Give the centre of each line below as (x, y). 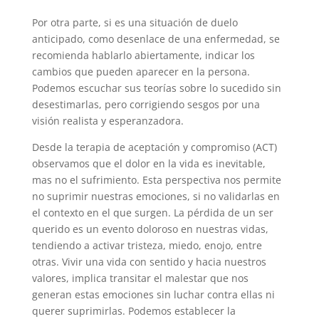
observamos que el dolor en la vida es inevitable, (148, 163)
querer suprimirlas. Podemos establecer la (134, 310)
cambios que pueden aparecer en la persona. (141, 71)
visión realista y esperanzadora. (108, 120)
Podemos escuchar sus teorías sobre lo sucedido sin (156, 88)
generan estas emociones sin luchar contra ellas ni (153, 294)
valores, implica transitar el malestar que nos (140, 278)
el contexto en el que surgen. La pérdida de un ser (152, 212)
